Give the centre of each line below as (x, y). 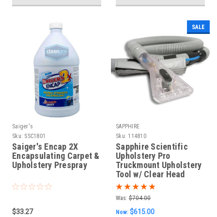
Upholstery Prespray (50, 165)
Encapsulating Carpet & (56, 156)
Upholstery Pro (143, 156)
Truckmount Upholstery (159, 165)
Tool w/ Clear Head (150, 174)
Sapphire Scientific (152, 147)
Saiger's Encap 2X (45, 147)
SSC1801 (35, 136)
